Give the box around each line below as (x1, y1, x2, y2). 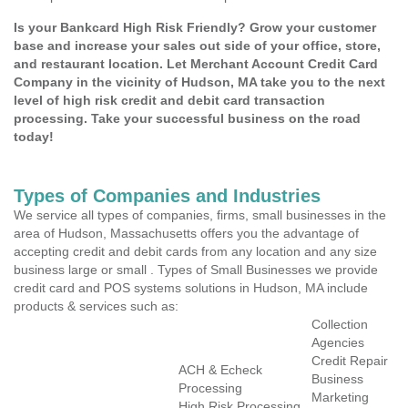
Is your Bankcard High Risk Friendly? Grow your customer (14, 20, 376, 35)
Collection (311, 317, 368, 331)
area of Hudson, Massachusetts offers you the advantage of (14, 226, 359, 240)
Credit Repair (311, 353, 388, 368)
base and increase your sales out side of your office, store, (14, 38, 381, 53)
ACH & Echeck (178, 362, 262, 377)
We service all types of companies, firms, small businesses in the (14, 208, 386, 222)
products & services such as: (14, 299, 178, 313)
